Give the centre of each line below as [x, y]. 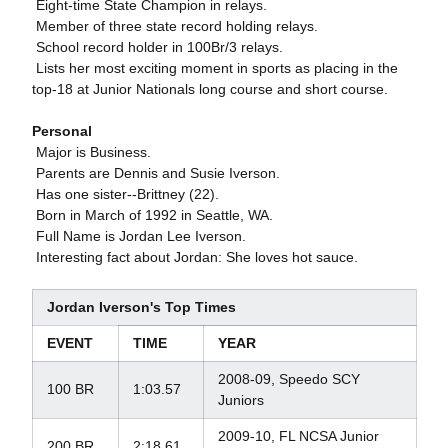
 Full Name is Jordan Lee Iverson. [138, 236]
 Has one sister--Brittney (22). [125, 194]
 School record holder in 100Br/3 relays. [157, 47]
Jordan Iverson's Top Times [141, 307]
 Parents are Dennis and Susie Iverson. [155, 173]
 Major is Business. [91, 152]
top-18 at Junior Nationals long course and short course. [209, 89]
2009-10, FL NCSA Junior [298, 436]
